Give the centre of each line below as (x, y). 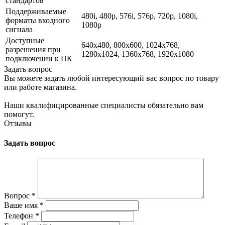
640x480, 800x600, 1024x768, (131, 45)
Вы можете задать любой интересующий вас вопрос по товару (111, 78)
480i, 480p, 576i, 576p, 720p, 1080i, (140, 16)
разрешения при (33, 49)
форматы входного (38, 20)
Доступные (25, 40)
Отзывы (18, 123)
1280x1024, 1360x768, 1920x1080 (138, 54)
